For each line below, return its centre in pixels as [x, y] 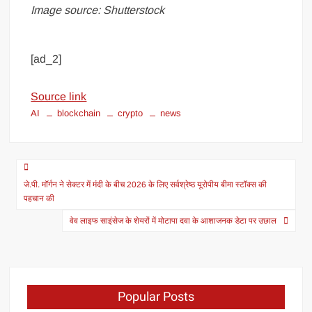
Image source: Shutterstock [98, 10]
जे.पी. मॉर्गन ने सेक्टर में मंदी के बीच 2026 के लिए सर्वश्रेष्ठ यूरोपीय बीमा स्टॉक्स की [146, 184]
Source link [59, 96]
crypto [131, 113]
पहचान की [39, 198]
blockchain [79, 113]
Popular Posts [156, 297]
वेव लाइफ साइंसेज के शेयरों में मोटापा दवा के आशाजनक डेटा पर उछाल [173, 220]
